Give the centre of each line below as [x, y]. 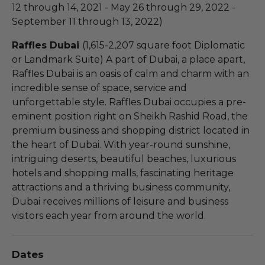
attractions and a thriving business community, [121, 187]
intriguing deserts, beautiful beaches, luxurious [124, 159]
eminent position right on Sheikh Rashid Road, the [130, 116]
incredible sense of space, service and [99, 88]
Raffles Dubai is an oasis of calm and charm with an [130, 73]
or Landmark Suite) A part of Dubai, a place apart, [128, 59]
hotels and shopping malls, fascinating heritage [123, 173]
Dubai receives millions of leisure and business [120, 201]
